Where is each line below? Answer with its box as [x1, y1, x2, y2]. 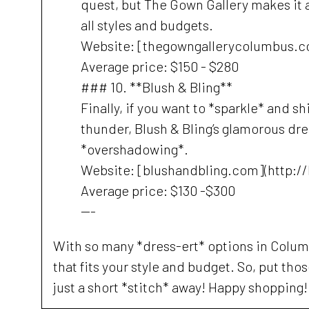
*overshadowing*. [81, 141, 188, 157]
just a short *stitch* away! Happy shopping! [53, 279, 308, 295]
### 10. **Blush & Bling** [81, 79, 232, 95]
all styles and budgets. [81, 17, 213, 33]
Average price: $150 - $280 [81, 58, 239, 74]
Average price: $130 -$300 [81, 182, 235, 199]
